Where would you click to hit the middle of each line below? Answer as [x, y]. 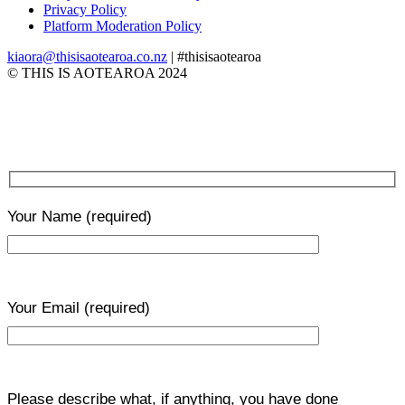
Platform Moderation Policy [122, 25]
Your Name [47, 217]
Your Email [46, 308]
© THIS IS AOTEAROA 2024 [97, 72]
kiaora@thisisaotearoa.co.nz [87, 56]
